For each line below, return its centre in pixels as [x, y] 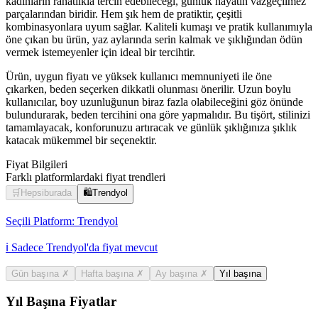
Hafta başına [109, 273]
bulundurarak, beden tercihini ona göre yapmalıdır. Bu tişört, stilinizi [158, 114]
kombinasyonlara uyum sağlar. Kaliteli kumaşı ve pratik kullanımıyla [159, 26]
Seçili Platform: [40, 221]
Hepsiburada [46, 192]
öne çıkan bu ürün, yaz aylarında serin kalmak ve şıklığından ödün [154, 39]
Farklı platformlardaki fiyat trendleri [86, 177]
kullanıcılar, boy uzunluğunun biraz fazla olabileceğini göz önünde [154, 102]
